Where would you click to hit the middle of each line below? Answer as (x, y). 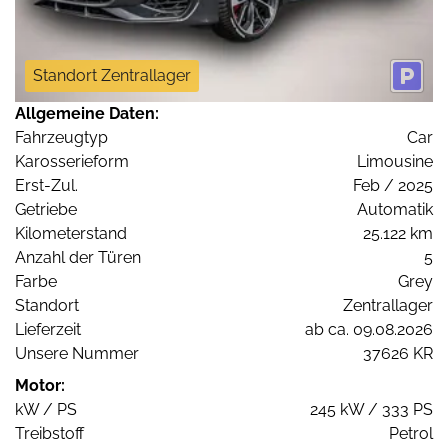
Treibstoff (49, 433)
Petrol (411, 433)
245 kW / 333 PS (371, 409)
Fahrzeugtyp (61, 137)
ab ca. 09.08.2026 (369, 329)
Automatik (395, 209)
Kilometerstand (71, 233)
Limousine (395, 161)
